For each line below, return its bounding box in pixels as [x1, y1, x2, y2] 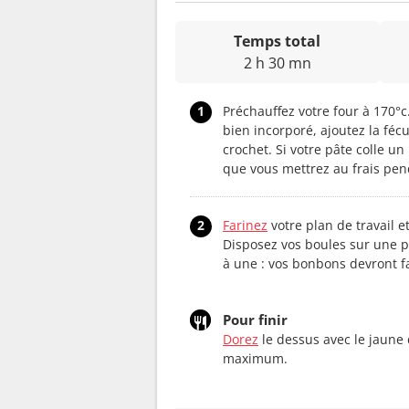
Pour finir [223, 309, 288, 329]
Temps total [234, 30, 321, 51]
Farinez [223, 215, 267, 234]
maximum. [223, 349, 288, 367]
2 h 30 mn [243, 52, 311, 73]
